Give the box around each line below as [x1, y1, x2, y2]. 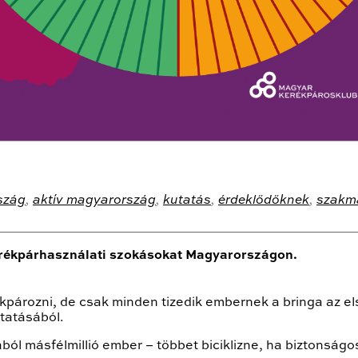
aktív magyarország [33, 194, 156, 208]
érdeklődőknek [218, 194, 309, 208]
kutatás [163, 194, 211, 208]
